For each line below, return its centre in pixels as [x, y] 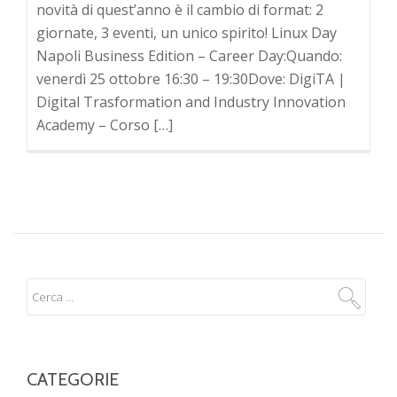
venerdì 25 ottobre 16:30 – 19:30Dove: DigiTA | [191, 79]
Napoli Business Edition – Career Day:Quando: [189, 56]
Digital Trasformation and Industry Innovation [191, 102]
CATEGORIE [73, 379]
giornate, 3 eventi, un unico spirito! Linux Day [187, 33]
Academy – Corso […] [105, 125]
